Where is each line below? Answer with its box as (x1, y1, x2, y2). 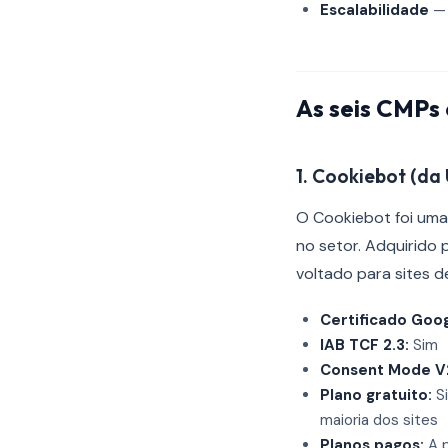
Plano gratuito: (320, 385, 432, 405)
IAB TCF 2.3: (320, 335, 409, 355)
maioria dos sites (320, 410, 438, 430)
